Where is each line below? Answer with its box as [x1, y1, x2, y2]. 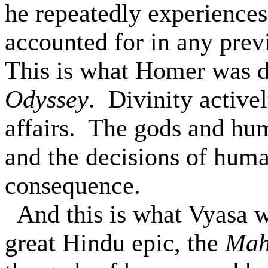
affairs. [5, 114, 75, 142]
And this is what [17, 200, 188, 228]
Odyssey [5, 86, 89, 113]
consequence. [5, 172, 141, 199]
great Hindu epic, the [5, 229, 225, 257]
